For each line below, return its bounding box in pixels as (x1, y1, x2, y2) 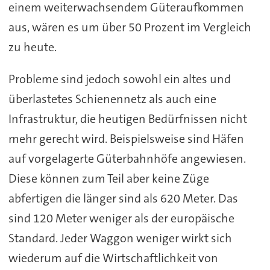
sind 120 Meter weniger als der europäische (8, 210, 234, 226)
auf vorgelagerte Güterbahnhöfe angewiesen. (8, 150, 246, 166)
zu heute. (8, 39, 57, 55)
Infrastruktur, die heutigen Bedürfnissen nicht (8, 110, 247, 127)
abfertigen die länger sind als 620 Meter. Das (8, 190, 238, 206)
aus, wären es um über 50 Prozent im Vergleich (8, 19, 251, 35)
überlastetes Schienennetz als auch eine (8, 90, 216, 107)
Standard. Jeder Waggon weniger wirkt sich (8, 230, 232, 246)
